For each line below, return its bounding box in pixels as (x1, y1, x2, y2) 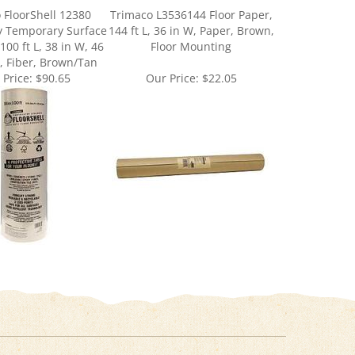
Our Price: (145, 49, 199, 64)
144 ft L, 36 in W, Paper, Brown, (108, 2, 274, 17)
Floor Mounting (151, 17, 231, 32)
